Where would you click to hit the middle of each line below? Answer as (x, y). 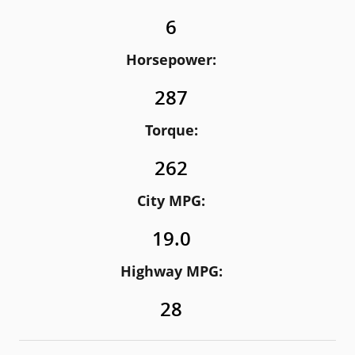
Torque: (171, 130)
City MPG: (171, 200)
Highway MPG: (171, 271)
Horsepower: (171, 59)
